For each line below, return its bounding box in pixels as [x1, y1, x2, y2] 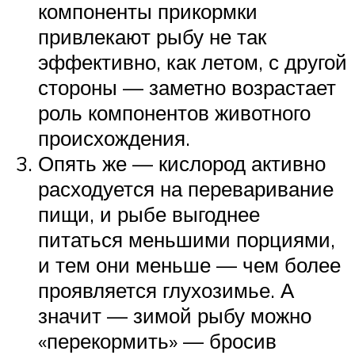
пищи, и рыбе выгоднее [38, 201, 260, 227]
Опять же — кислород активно [38, 151, 326, 177]
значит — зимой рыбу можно [38, 303, 311, 329]
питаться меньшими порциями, [38, 227, 335, 253]
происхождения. [38, 125, 190, 151]
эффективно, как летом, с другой [38, 49, 347, 75]
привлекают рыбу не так [38, 24, 266, 50]
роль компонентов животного [38, 100, 311, 126]
